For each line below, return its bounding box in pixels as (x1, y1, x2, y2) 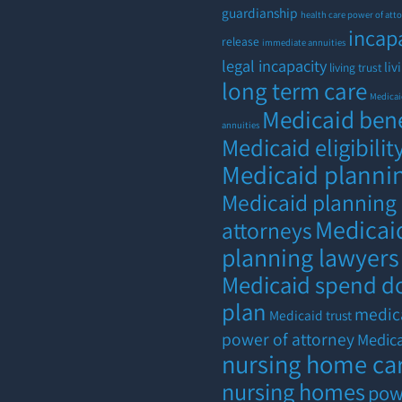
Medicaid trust (269, 305, 353, 324)
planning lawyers (222, 240, 400, 274)
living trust (329, 58, 382, 75)
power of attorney (222, 327, 355, 351)
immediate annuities (262, 35, 346, 48)
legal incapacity (222, 54, 328, 76)
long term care (222, 74, 368, 107)
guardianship (222, 3, 299, 22)
